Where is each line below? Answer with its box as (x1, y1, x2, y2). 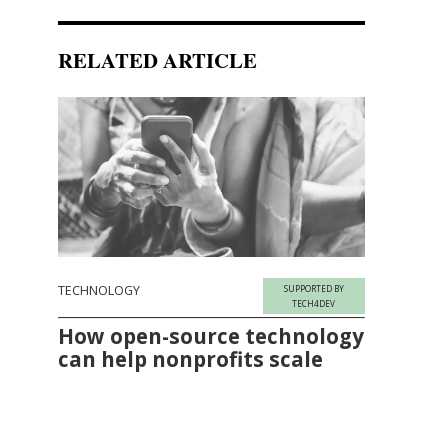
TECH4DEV (292, 297, 336, 309)
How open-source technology (58, 321, 365, 350)
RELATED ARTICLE (58, 44, 258, 75)
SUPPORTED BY (283, 282, 344, 294)
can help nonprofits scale (58, 344, 324, 373)
